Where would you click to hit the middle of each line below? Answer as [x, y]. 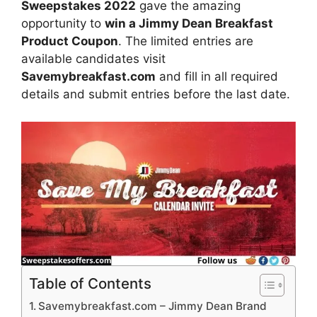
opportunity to [63, 23]
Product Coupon [70, 41]
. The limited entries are [186, 41]
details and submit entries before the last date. [156, 94]
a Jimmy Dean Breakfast [201, 23]
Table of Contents [90, 283]
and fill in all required [217, 76]
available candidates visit [93, 59]
